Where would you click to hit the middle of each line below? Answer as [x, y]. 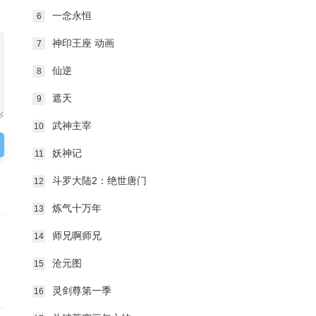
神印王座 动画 [83, 43]
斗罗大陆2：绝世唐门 [99, 181]
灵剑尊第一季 [82, 291]
